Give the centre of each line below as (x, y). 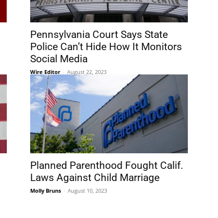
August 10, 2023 (87, 191)
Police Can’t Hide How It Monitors (106, 47)
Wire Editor (45, 72)
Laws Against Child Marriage (95, 178)
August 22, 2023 (87, 72)
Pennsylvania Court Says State (99, 35)
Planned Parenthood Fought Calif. (107, 165)
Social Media (59, 59)
